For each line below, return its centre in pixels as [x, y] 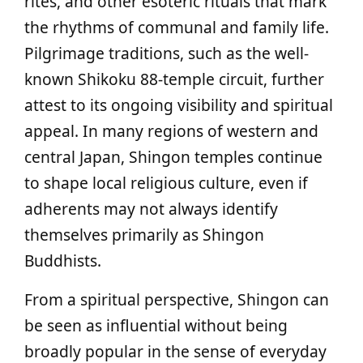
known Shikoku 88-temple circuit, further [174, 79]
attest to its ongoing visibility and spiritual [179, 105]
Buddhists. [63, 261]
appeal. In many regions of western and [171, 131]
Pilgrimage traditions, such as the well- [167, 53]
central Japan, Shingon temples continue [173, 157]
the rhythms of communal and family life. [177, 27]
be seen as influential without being [156, 325]
